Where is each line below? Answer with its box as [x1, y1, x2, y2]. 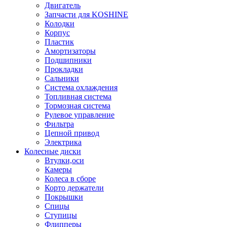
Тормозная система [45, 101, 110, 110]
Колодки [45, 19, 74, 28]
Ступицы [45, 210, 77, 219]
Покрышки [45, 192, 83, 201]
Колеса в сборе [45, 174, 96, 183]
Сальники [45, 73, 79, 83]
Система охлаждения [45, 83, 118, 92]
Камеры [45, 165, 72, 174]
